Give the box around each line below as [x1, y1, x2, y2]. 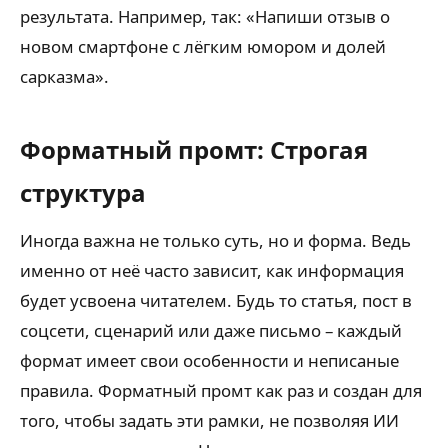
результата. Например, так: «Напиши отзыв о [20, 5, 390, 28]
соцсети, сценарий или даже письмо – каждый [20, 319, 402, 342]
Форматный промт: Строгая [20, 133, 368, 166]
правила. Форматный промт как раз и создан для [20, 379, 422, 402]
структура [20, 176, 146, 209]
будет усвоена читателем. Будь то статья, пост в [20, 289, 412, 312]
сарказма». [20, 65, 109, 88]
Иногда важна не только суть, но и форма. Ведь [20, 229, 411, 252]
